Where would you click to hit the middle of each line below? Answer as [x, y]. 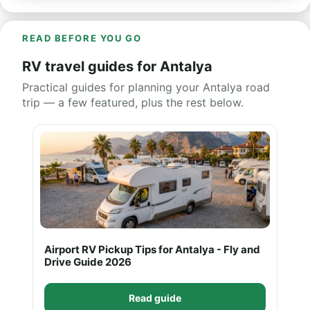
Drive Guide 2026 [88, 262]
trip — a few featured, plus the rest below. [133, 102]
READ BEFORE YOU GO [82, 38]
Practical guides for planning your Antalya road [146, 87]
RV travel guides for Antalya [117, 66]
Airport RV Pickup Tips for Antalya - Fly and [152, 249]
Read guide [155, 298]
